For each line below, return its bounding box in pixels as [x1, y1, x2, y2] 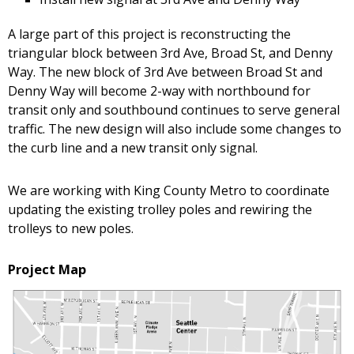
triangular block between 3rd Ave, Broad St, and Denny [8, 44, 333, 62]
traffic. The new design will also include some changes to [8, 120, 341, 138]
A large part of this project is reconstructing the [8, 25, 291, 43]
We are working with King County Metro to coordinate [8, 182, 330, 200]
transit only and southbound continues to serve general [8, 101, 340, 119]
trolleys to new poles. [8, 220, 134, 238]
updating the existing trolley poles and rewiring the [8, 201, 312, 219]
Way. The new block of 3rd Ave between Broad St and [8, 63, 322, 81]
